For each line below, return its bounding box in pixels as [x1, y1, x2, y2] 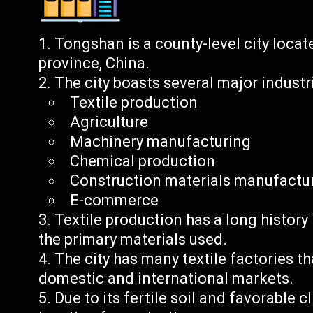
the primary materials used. [38, 231, 228, 248]
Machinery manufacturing [70, 133, 252, 150]
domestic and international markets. [38, 270, 294, 287]
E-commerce [70, 191, 159, 209]
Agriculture [70, 113, 149, 131]
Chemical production [70, 152, 216, 170]
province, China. [38, 54, 150, 72]
